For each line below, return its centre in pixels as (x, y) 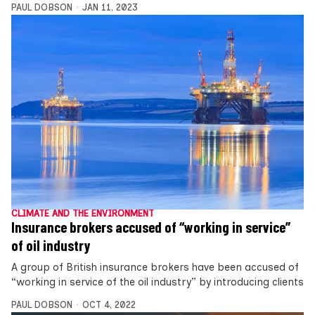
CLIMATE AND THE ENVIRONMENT (83, 214)
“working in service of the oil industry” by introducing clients (157, 282)
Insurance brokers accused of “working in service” (151, 227)
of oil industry (51, 246)
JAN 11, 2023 (110, 8)
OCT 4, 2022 (109, 305)
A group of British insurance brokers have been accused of (155, 268)
